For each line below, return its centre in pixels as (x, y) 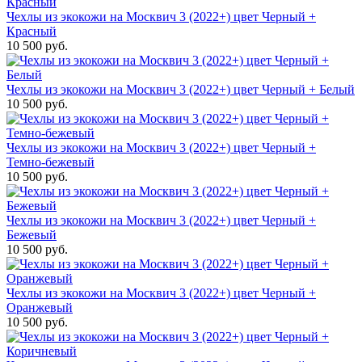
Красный (32, 31)
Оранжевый (40, 307)
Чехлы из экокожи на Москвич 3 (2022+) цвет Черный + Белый (181, 89)
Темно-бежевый (51, 162)
